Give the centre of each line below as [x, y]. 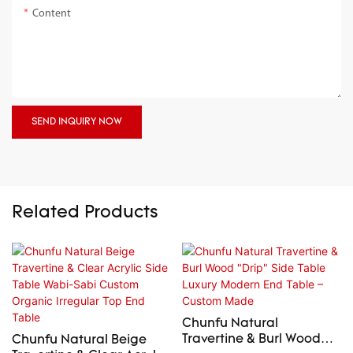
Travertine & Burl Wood [251, 339]
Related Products [85, 214]
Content [52, 14]
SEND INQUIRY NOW [77, 123]
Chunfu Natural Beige [79, 340]
